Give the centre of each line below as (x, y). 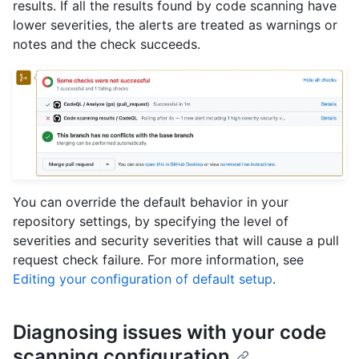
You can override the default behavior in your (151, 202)
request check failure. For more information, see (158, 259)
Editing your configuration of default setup (143, 278)
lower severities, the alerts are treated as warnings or (175, 24)
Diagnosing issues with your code (169, 332)
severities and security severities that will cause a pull (176, 240)
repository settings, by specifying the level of (151, 221)
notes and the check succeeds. (107, 44)
